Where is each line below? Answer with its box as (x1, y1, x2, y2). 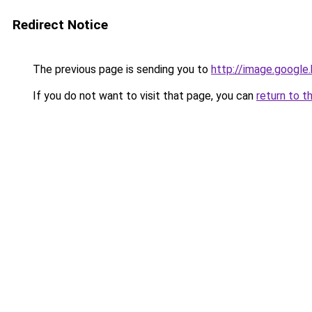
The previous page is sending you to (30, 63, 211, 76)
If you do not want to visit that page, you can (30, 89, 256, 102)
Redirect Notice (13, 17, 108, 33)
